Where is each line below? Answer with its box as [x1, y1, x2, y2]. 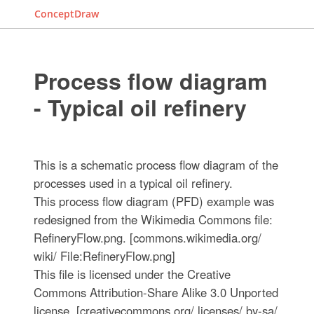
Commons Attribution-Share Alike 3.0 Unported [33, 284, 278, 301]
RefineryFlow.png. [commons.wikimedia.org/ [33, 229, 261, 246]
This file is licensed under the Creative [33, 266, 231, 282]
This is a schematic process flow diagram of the [33, 156, 278, 173]
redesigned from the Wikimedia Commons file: [33, 211, 273, 228]
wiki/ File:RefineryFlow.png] [33, 247, 175, 264]
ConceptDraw [34, 7, 99, 20]
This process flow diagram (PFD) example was [33, 193, 274, 210]
